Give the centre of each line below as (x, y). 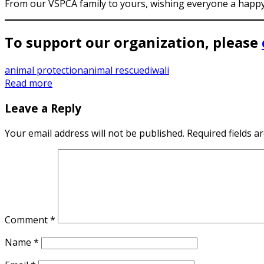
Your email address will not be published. (95, 133)
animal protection (44, 70)
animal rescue (114, 70)
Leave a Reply (43, 108)
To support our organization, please (133, 42)
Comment (27, 220)
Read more (29, 83)
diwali (157, 70)
